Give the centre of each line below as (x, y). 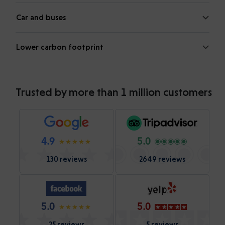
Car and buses (41, 17)
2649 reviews (162, 159)
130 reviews (66, 159)
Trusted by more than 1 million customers (114, 92)
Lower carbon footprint (60, 47)
